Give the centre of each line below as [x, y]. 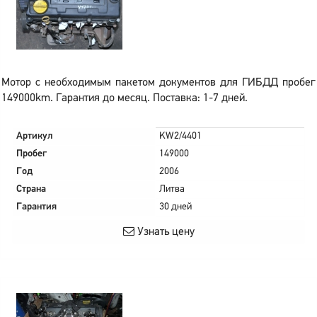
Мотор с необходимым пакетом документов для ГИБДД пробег [158, 83]
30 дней [175, 207]
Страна [31, 189]
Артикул [35, 136]
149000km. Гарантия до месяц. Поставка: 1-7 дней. [125, 98]
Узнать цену [164, 232]
